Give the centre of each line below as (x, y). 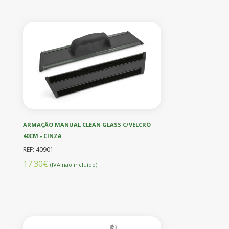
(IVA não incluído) (74, 164)
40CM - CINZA (42, 135)
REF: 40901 (38, 149)
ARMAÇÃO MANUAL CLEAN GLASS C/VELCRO (87, 124)
